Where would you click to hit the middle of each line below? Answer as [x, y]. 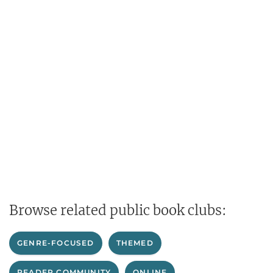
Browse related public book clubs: [118, 210]
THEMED [135, 243]
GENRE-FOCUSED [56, 243]
